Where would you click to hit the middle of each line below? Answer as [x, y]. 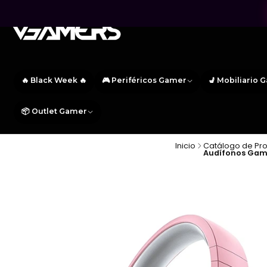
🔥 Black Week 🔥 [54, 80]
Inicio [185, 145]
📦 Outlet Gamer [54, 111]
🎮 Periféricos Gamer [144, 80]
